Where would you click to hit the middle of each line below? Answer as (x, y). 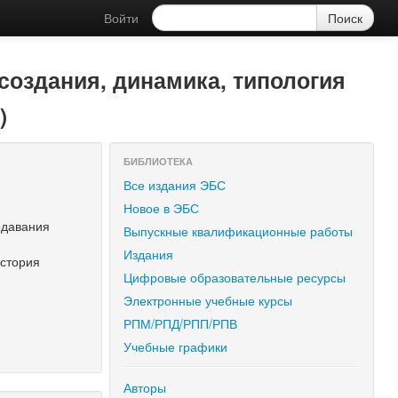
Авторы (145, 387)
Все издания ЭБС (175, 185)
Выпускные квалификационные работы (239, 231)
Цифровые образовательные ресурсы (235, 277)
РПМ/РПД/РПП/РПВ (181, 323)
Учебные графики (176, 346)
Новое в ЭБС (162, 208)
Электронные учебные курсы (208, 300)
